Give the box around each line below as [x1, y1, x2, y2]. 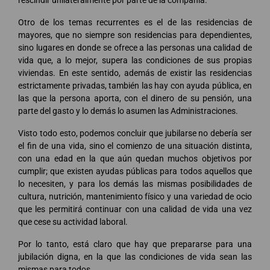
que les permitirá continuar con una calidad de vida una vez [18, 204, 252, 214]
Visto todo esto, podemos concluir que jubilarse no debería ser [18, 128, 252, 138]
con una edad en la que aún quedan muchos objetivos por [18, 153, 252, 163]
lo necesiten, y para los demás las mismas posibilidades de [18, 178, 252, 189]
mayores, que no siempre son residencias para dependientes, [18, 30, 252, 40]
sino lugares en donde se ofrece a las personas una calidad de [18, 42, 252, 52]
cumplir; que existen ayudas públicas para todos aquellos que [18, 166, 252, 176]
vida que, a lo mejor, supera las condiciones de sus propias [18, 55, 252, 65]
